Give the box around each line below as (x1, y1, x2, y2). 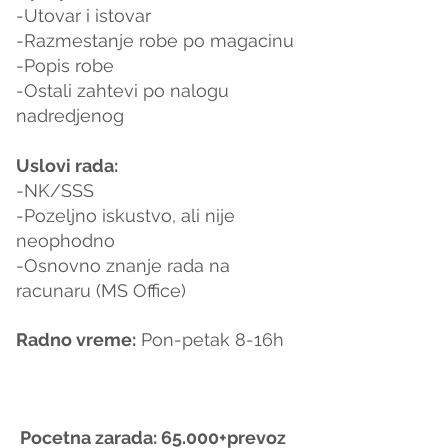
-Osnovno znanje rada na (16, 254, 235, 276)
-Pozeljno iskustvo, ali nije (16, 204, 240, 226)
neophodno (16, 229, 115, 251)
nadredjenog (16, 104, 124, 126)
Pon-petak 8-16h (136, 328, 284, 350)
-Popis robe (16, 54, 119, 76)
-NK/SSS (16, 179, 94, 201)
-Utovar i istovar (16, 4, 156, 26)
